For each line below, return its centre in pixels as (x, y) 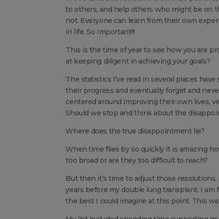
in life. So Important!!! (100, 32)
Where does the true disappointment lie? (135, 131)
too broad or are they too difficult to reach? (137, 160)
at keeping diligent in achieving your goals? (138, 61)
